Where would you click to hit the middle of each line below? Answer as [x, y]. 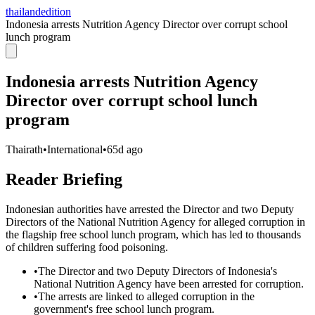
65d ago [125, 149]
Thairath [24, 149]
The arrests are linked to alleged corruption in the [146, 296]
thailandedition [38, 12]
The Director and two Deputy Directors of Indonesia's [157, 271]
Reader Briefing [64, 179]
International [75, 149]
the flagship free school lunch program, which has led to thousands [153, 234]
